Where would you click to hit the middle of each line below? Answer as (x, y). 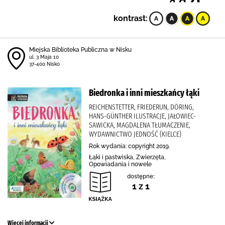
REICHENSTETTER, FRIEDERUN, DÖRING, (141, 107)
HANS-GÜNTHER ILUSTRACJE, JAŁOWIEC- (142, 116)
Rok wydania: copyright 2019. (129, 146)
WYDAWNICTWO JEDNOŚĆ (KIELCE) (135, 134)
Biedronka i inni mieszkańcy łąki (144, 93)
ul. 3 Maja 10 (44, 57)
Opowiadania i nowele (120, 164)
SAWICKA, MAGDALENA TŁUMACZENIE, (140, 125)
